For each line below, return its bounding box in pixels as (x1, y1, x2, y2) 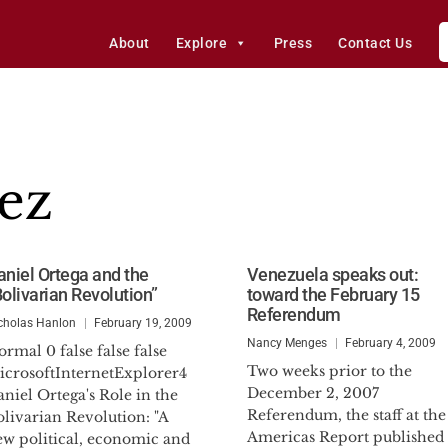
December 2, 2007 (246, 384, 379, 402)
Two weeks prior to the (246, 362, 412, 380)
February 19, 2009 (94, 316, 193, 330)
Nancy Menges (246, 336, 327, 350)
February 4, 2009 (344, 336, 436, 350)
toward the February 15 (246, 284, 420, 305)
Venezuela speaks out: (246, 264, 418, 285)
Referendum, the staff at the (246, 406, 446, 424)
